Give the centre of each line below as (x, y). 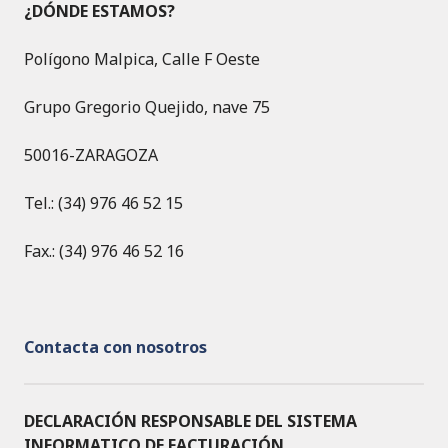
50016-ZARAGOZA (91, 155)
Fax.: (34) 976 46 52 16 (104, 251)
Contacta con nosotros (115, 347)
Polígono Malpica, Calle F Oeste (142, 59)
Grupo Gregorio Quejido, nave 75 (173, 107)
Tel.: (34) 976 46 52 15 (103, 203)
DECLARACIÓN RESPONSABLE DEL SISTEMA (190, 421)
